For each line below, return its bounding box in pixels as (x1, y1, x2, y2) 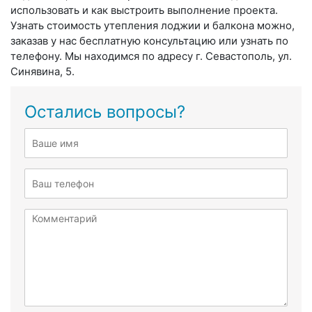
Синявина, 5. (10, 64, 75, 78)
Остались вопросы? (24, 101, 185, 122)
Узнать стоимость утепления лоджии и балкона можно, (10, 18, 295, 32)
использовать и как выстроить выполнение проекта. (10, 3, 278, 17)
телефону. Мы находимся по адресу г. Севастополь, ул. (10, 49, 292, 63)
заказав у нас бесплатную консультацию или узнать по (10, 33, 288, 47)
